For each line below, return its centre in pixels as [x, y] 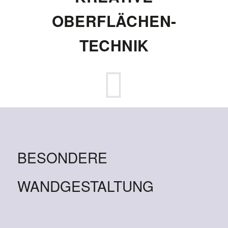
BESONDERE [62, 157]
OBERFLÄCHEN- [114, 21]
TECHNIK [114, 45]
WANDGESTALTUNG [85, 186]
